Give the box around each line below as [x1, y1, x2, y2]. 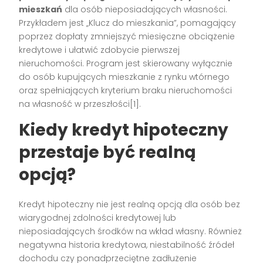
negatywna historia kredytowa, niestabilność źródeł [19, 239, 235, 251]
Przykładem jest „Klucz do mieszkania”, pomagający [19, 17, 237, 29]
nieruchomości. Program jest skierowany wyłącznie [19, 58, 233, 70]
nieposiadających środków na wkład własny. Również [19, 225, 242, 238]
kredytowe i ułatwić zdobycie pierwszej [19, 44, 180, 56]
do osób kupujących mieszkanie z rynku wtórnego [19, 71, 230, 83]
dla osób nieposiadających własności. [62, 4, 228, 16]
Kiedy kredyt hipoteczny [19, 119, 229, 142]
